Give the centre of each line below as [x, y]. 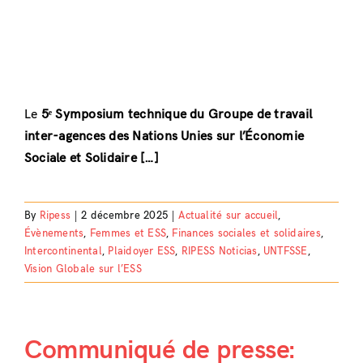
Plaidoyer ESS [142, 251]
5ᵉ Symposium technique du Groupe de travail [177, 114]
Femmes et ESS [128, 233]
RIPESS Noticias [219, 251]
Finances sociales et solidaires [246, 233]
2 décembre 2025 [125, 215]
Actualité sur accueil [228, 215]
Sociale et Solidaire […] [91, 158]
